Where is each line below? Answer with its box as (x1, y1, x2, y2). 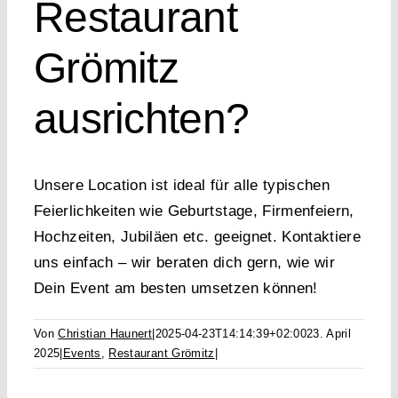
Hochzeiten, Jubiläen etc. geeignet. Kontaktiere (34, 228, 361, 246)
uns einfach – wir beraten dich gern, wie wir (34, 254, 335, 272)
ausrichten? (34, 95, 250, 143)
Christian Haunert (58, 327, 153, 341)
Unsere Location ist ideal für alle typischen (34, 177, 330, 195)
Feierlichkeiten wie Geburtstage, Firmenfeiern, (34, 203, 354, 220)
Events (62, 346, 101, 361)
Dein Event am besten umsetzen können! (34, 280, 318, 298)
